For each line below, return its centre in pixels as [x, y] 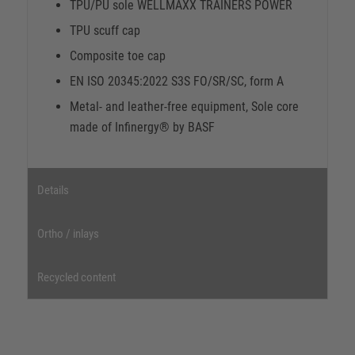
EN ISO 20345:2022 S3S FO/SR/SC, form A [176, 81]
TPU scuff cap [105, 30]
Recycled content [76, 277]
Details [53, 190]
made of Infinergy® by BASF [142, 127]
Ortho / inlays [68, 233]
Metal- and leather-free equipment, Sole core [184, 106]
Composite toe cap [117, 55]
